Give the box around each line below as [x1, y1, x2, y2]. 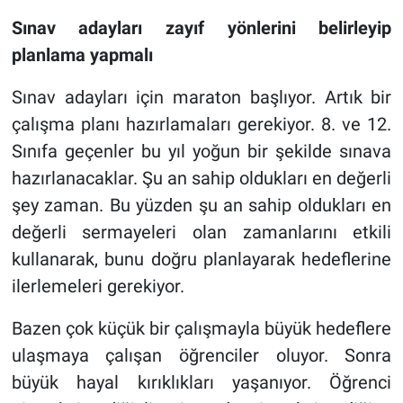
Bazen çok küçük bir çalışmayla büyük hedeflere [11, 317, 392, 339]
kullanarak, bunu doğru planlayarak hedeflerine [11, 247, 392, 270]
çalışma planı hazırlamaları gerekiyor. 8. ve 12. [11, 112, 392, 135]
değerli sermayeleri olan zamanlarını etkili [11, 220, 392, 243]
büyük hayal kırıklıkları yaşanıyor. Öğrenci [11, 371, 392, 393]
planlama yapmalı [11, 43, 153, 66]
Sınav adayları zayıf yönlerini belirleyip [11, 16, 392, 39]
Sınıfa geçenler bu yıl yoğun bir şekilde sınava [11, 139, 392, 162]
